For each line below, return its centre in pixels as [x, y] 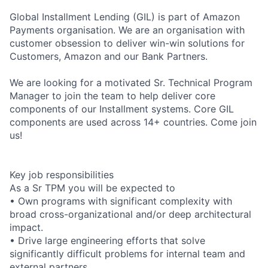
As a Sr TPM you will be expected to [92, 188]
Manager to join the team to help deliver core [112, 95]
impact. [26, 227]
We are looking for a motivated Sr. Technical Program [131, 82]
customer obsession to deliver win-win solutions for [127, 43]
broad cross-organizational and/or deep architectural [130, 214]
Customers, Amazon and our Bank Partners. [109, 56]
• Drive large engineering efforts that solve [107, 240]
